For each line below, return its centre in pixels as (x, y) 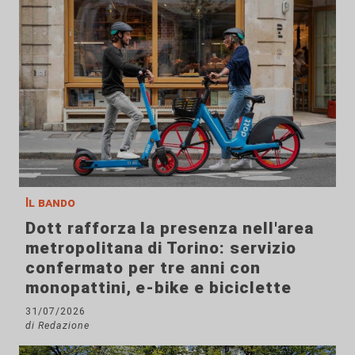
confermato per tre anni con (143, 267)
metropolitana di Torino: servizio (161, 248)
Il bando (50, 202)
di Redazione (57, 325)
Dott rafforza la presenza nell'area (170, 228)
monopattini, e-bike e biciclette (158, 287)
